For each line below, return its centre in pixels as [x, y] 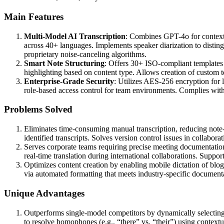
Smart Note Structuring [64, 63]
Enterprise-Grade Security [69, 81]
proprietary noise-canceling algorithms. [85, 54]
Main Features [34, 16]
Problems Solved [38, 109]
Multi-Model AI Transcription [75, 36]
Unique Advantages [44, 193]
